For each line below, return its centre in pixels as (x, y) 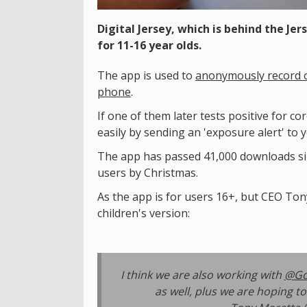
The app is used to (146, 75)
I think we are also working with (202, 274)
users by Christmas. (148, 172)
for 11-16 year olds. (149, 45)
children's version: (144, 213)
